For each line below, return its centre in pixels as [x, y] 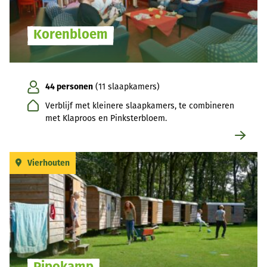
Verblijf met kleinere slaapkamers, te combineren [140, 106]
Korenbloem [71, 35]
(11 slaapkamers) [126, 87]
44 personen [69, 87]
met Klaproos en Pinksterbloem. [106, 119]
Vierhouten [49, 163]
